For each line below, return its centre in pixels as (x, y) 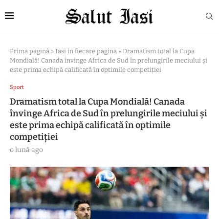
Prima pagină (30, 51)
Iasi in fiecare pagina (86, 51)
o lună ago (26, 150)
